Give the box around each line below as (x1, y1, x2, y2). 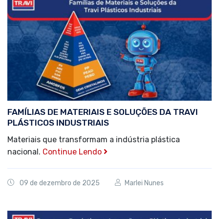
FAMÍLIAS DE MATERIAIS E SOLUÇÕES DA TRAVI (7, 107, 198, 117)
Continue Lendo (43, 147, 104, 157)
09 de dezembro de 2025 (20, 179, 100, 188)
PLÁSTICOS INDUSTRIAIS (7, 118, 109, 128)
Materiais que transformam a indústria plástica (7, 135, 180, 145)
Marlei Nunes (125, 179, 164, 188)
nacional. (7, 147, 43, 157)
